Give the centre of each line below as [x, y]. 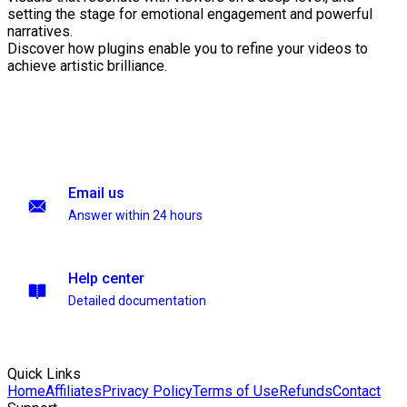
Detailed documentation [137, 301]
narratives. [40, 32]
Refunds [306, 391]
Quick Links [44, 374]
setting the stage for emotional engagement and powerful [190, 15]
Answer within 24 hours [135, 215]
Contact [357, 391]
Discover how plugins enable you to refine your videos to [188, 49]
